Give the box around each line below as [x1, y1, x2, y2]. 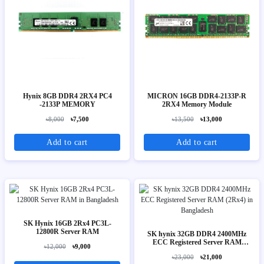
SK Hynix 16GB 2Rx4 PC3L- [23, 219, 111, 228]
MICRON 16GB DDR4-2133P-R [147, 92, 246, 101]
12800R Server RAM [35, 227, 99, 236]
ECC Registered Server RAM [152, 238, 242, 247]
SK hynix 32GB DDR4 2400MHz [147, 230, 246, 239]
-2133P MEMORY [39, 100, 95, 109]
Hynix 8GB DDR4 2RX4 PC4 [22, 92, 43, 101]
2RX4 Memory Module [181, 100, 232, 109]
